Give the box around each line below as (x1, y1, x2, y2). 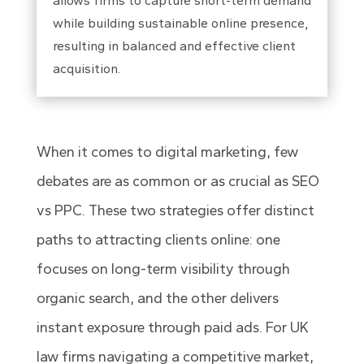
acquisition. (52, 61, 120, 77)
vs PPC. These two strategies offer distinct (36, 201, 314, 220)
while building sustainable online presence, (52, 15, 308, 32)
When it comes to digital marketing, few (36, 143, 298, 162)
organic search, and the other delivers (36, 289, 279, 308)
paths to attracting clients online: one (36, 231, 280, 249)
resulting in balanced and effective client (52, 38, 296, 54)
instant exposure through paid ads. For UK (36, 318, 309, 337)
